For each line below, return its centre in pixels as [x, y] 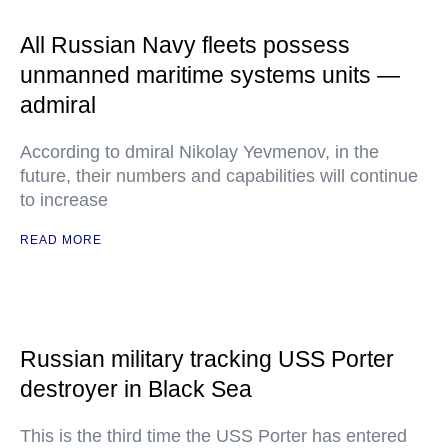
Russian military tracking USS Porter [207, 359]
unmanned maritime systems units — [210, 75]
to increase [64, 200]
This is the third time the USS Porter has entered [213, 436]
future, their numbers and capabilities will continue [219, 176]
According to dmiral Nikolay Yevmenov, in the [199, 152]
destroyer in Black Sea [136, 389]
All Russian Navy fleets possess [185, 45]
